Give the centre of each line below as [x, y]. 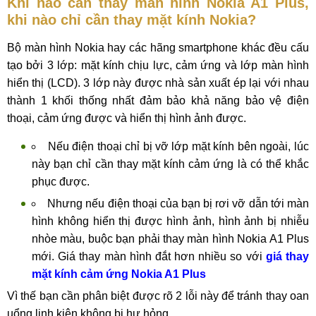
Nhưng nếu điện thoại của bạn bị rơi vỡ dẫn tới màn [178, 203]
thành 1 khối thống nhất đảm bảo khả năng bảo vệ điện [158, 101]
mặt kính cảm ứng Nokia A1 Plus [119, 274]
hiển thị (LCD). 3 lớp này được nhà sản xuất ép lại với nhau [158, 83]
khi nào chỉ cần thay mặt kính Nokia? [132, 20]
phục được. [62, 182]
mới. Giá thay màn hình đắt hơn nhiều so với [147, 256]
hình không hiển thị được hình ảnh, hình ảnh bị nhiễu [170, 221]
